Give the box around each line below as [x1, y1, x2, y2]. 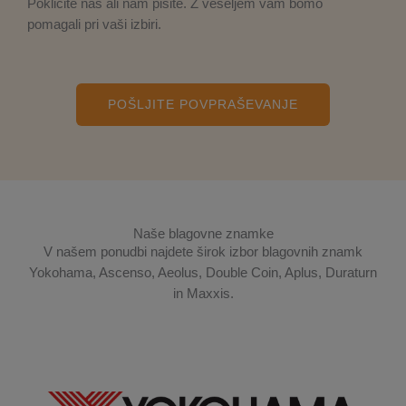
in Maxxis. [172, 285, 234, 301]
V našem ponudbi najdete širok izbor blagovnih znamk [43, 244, 362, 259]
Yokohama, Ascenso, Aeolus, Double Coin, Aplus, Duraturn [29, 265, 377, 280]
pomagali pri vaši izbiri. [27, 16, 161, 32]
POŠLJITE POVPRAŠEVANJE [108, 97, 298, 111]
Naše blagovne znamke [132, 226, 274, 241]
